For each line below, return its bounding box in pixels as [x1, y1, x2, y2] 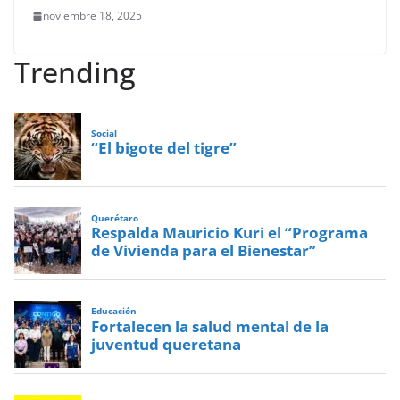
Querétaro [91, 212, 139, 224]
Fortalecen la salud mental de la [91, 315, 329, 337]
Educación [91, 305, 137, 318]
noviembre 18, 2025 [43, 8, 142, 24]
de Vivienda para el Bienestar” [91, 240, 317, 262]
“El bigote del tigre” [91, 137, 237, 159]
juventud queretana [91, 333, 242, 354]
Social [91, 127, 118, 139]
